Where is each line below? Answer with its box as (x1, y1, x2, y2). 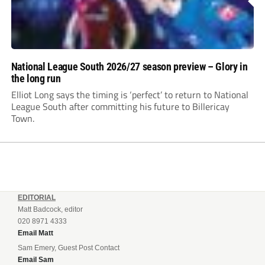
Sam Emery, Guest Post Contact (18, 244, 119, 253)
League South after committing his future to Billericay (11, 99, 230, 114)
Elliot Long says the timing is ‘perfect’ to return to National (11, 88, 248, 102)
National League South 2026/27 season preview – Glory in (11, 60, 248, 73)
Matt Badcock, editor (18, 205, 83, 214)
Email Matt (18, 229, 53, 238)
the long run (11, 72, 61, 85)
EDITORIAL (18, 193, 56, 202)
